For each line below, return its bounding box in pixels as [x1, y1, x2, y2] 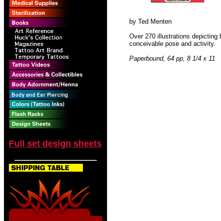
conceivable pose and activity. [129, 40, 216, 47]
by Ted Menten [129, 18, 172, 25]
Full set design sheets [9, 139, 102, 148]
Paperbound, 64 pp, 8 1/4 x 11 [129, 55, 215, 62]
